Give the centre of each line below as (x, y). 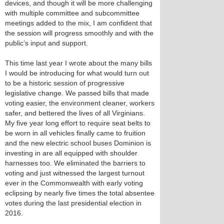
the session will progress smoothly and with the (79, 33)
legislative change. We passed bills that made (77, 93)
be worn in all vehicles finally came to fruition (75, 133)
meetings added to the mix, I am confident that (78, 23)
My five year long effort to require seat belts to (78, 123)
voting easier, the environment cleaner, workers (80, 103)
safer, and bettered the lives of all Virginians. (75, 113)
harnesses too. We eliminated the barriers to (75, 163)
